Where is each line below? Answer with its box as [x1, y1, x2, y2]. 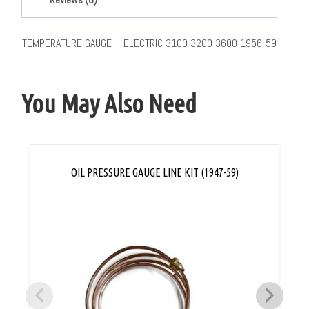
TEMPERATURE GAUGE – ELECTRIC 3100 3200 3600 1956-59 [22, 36, 277, 51]
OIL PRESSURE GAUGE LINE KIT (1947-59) [70, 166, 239, 179]
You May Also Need [21, 90, 197, 119]
